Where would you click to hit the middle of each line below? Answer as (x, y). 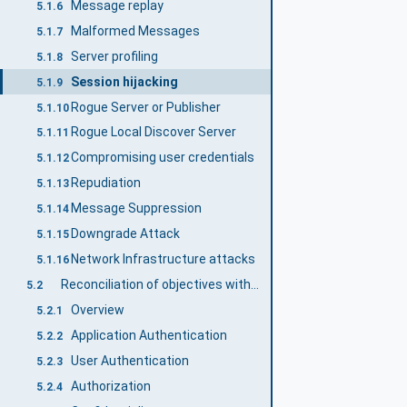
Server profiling (115, 56)
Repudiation (106, 183)
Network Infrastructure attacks (164, 259)
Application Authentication (149, 335)
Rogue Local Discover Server (154, 132)
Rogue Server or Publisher (146, 107)
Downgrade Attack (126, 234)
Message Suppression (137, 208)
